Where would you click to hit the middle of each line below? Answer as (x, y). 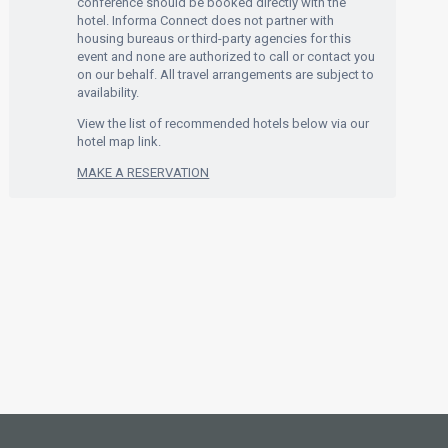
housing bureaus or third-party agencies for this (214, 38)
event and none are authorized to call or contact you (226, 56)
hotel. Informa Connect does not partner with (206, 20)
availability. (108, 92)
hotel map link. (119, 141)
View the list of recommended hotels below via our (223, 123)
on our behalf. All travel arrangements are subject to (226, 74)
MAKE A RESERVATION (143, 172)
